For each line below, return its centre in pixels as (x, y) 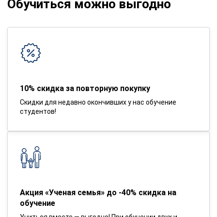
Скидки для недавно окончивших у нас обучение (98, 102)
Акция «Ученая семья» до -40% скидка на (98, 192)
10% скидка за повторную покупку (85, 88)
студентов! (38, 111)
